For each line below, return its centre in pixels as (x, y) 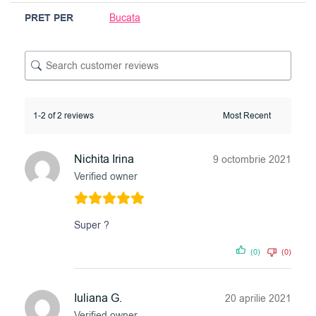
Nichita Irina (104, 160)
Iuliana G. (98, 299)
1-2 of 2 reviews (63, 116)
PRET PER (49, 19)
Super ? (92, 226)
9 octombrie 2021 (252, 160)
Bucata (125, 18)
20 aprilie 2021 (258, 299)
